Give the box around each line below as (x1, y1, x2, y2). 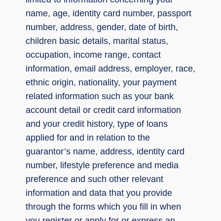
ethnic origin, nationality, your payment (26, 77, 177, 87)
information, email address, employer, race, (26, 63, 195, 74)
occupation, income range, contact (26, 49, 161, 60)
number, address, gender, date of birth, (26, 22, 178, 32)
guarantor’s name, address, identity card (26, 146, 184, 156)
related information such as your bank (26, 91, 174, 101)
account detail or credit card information (26, 105, 181, 115)
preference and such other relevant (26, 174, 163, 184)
